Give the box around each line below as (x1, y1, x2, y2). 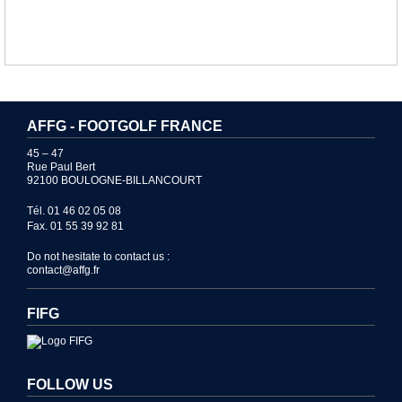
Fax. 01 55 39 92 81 (27, 220, 124, 233)
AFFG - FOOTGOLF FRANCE (27, 118, 223, 135)
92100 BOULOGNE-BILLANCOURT (27, 174, 202, 188)
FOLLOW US (27, 377, 113, 393)
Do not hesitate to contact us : (27, 250, 170, 264)
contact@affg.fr (27, 264, 100, 277)
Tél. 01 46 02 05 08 (27, 205, 121, 218)
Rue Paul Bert (27, 161, 95, 174)
